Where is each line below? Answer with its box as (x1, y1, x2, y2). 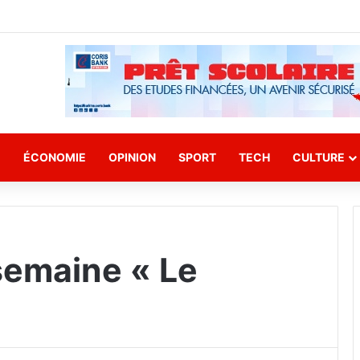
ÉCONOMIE (23, 150, 86, 164)
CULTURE (292, 150, 345, 164)
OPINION (108, 150, 156, 164)
